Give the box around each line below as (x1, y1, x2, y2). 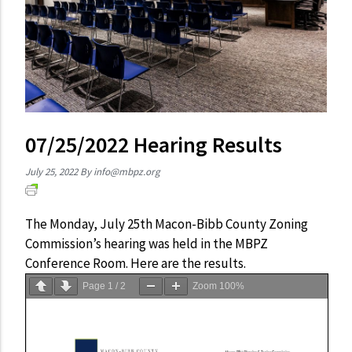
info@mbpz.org (93, 164, 160, 178)
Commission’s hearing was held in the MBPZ (25, 234, 268, 252)
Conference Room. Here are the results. (25, 254, 246, 272)
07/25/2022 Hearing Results (25, 130, 282, 159)
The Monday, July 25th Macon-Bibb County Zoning (25, 214, 308, 233)
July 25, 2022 (25, 164, 78, 178)
